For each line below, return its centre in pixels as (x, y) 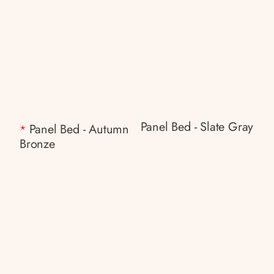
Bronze (37, 144)
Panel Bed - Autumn (79, 129)
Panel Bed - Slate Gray (197, 127)
